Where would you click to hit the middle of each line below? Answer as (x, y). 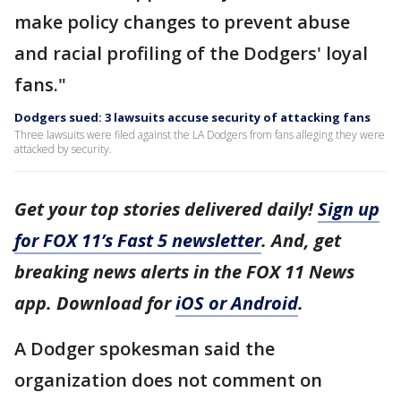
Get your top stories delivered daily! (166, 209)
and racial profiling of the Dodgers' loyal (191, 53)
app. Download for (95, 303)
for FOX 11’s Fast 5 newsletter (138, 240)
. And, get (301, 240)
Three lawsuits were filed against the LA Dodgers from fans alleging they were (200, 135)
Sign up (349, 209)
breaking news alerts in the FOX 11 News (184, 272)
